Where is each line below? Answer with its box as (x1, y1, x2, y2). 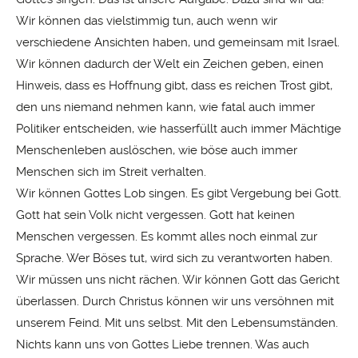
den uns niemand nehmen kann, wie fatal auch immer (16, 100, 315, 115)
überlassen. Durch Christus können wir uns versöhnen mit (16, 294, 334, 309)
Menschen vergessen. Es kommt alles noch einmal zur (16, 229, 317, 245)
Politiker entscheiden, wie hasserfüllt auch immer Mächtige (16, 121, 341, 137)
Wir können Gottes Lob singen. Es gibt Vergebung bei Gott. (16, 186, 341, 201)
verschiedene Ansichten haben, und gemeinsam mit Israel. (16, 35, 340, 50)
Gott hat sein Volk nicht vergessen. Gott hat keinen (16, 208, 295, 223)
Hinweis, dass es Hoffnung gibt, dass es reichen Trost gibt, (16, 78, 332, 93)
